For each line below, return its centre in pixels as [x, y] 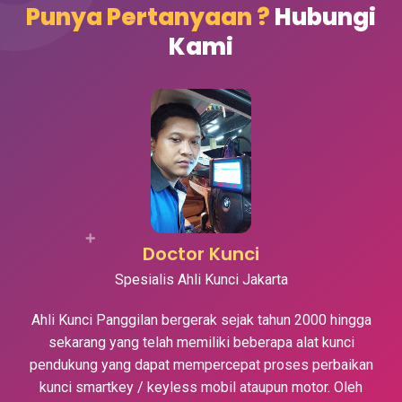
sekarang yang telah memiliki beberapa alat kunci [201, 342]
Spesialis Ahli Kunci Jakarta [201, 279]
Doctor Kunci [201, 253]
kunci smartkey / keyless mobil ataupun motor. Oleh [201, 387]
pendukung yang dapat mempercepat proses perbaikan [201, 364]
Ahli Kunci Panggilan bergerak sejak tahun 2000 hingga [201, 319]
